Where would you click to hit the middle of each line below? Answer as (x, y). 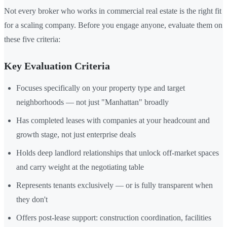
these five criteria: (32, 39)
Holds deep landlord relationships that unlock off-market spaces (118, 153)
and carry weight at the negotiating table (80, 167)
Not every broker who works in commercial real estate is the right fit (113, 11)
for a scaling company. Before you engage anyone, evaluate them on (113, 25)
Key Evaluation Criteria (57, 66)
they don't (32, 199)
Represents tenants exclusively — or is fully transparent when (115, 185)
